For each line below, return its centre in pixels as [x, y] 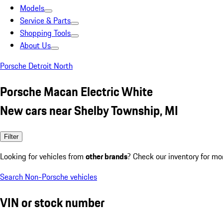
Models [32, 8]
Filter [11, 136]
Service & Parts [45, 20]
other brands [107, 156]
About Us [35, 45]
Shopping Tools [45, 33]
